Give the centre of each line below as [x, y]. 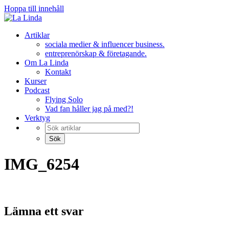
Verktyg [37, 118]
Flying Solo [64, 99]
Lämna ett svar [44, 211]
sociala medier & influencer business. [105, 44]
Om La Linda [47, 63]
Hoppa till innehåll [34, 8]
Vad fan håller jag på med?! [89, 109]
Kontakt [58, 72]
